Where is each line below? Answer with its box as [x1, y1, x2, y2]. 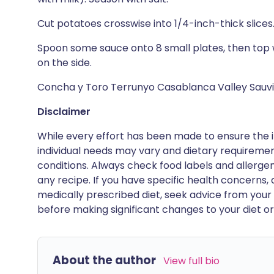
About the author [53, 252, 156, 268]
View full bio [163, 254, 220, 268]
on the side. [37, 56, 92, 70]
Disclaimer [37, 105, 91, 119]
